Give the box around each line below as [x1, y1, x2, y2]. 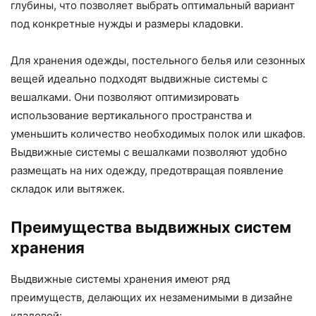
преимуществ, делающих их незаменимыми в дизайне [11, 291, 293, 305]
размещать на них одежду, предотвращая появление [11, 164, 284, 178]
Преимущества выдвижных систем [11, 218, 291, 237]
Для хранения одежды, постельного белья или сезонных [11, 54, 305, 68]
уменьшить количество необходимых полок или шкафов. [11, 127, 305, 141]
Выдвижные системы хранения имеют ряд [11, 272, 230, 286]
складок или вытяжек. [11, 182, 125, 196]
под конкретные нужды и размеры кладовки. [11, 17, 243, 31]
